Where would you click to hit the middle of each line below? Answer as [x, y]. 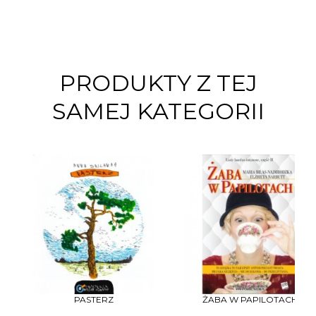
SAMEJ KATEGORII [158, 111]
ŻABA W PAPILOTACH [250, 299]
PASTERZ [94, 299]
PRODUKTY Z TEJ [158, 83]
